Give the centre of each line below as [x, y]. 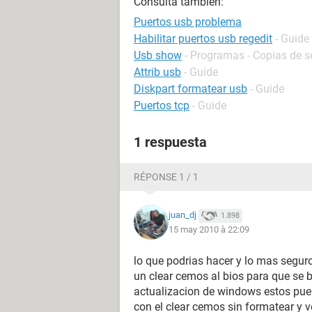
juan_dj [182, 215]
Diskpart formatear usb [190, 89]
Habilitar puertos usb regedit [203, 39]
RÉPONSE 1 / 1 [166, 177]
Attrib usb [157, 72]
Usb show [158, 55]
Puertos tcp [162, 106]
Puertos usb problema [188, 22]
